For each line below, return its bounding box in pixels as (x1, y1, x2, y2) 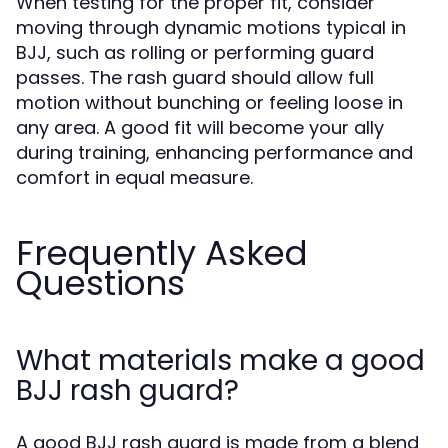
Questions (16, 259, 185, 307)
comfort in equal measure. (16, 165, 253, 190)
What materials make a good (16, 341, 425, 380)
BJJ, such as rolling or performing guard (16, 40, 374, 65)
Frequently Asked (16, 229, 308, 277)
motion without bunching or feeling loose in (16, 90, 403, 115)
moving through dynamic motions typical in (16, 15, 406, 40)
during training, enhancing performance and (16, 140, 413, 165)
